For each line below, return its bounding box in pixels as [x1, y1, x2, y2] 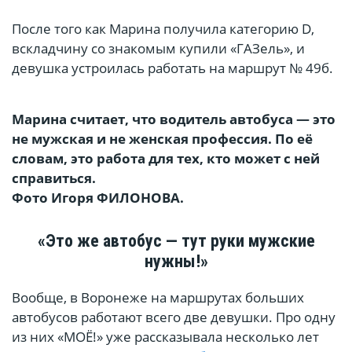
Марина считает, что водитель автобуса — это [12, 110, 335, 129]
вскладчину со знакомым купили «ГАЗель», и [12, 39, 305, 58]
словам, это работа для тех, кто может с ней [12, 149, 320, 168]
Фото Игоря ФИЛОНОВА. [12, 189, 184, 207]
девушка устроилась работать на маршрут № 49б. [12, 59, 333, 78]
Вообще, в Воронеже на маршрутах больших [12, 288, 304, 307]
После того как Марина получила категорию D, [12, 20, 314, 38]
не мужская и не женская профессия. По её [12, 130, 313, 148]
